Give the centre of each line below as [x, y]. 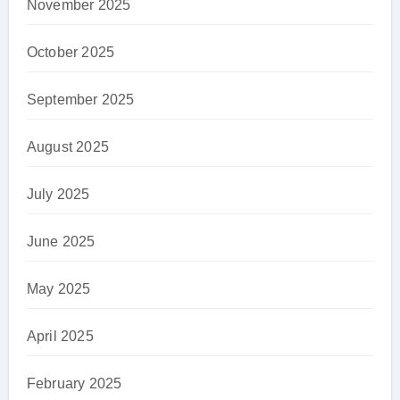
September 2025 [80, 99]
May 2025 [58, 288]
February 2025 [74, 383]
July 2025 [58, 194]
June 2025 [61, 241]
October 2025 [71, 52]
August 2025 [67, 146]
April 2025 [60, 336]
